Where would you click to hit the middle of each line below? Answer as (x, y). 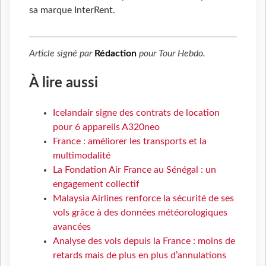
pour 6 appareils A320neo (106, 127)
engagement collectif (96, 184)
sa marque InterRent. (72, 10)
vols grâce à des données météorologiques (140, 212)
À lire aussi (64, 83)
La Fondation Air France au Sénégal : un (134, 170)
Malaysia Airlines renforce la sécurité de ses (143, 198)
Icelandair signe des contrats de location (136, 113)
